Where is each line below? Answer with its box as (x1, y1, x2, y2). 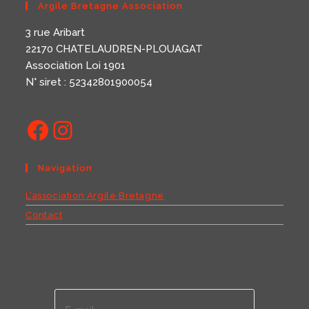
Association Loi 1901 (26, 59, 126, 72)
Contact (26, 209, 63, 220)
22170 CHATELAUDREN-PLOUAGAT (26, 42, 203, 55)
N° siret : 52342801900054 (26, 75, 153, 88)
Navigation (38, 162, 93, 173)
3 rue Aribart (26, 26, 86, 39)
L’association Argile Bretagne (26, 190, 164, 201)
